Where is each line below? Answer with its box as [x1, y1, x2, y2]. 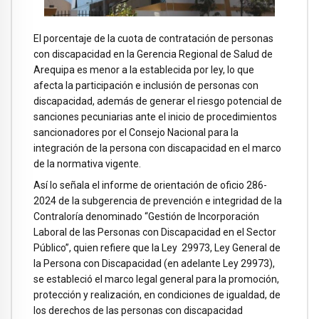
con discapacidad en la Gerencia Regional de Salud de [33, 48, 273, 60]
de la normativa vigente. [33, 157, 141, 169]
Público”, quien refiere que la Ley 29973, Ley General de [33, 242, 281, 254]
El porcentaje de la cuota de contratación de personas [33, 32, 273, 44]
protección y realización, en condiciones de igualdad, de [33, 289, 281, 301]
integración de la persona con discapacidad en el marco [33, 142, 281, 154]
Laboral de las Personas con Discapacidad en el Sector [33, 226, 276, 239]
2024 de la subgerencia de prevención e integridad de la [33, 195, 282, 207]
